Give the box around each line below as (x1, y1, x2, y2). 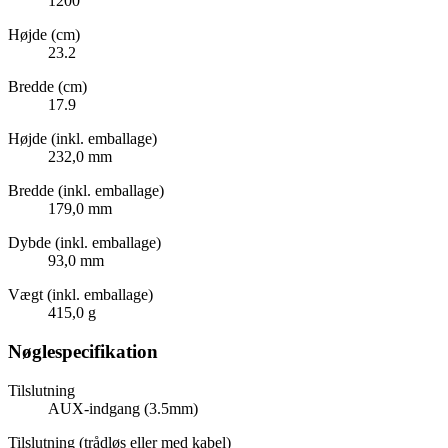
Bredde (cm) (8, 78, 87, 96)
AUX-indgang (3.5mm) (48, 399, 198, 417)
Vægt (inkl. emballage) (8, 286, 153, 304)
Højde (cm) (8, 26, 80, 44)
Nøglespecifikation (8, 341, 158, 363)
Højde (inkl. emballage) (8, 130, 157, 148)
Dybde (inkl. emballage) (8, 234, 161, 252)
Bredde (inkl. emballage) (8, 182, 164, 200)
